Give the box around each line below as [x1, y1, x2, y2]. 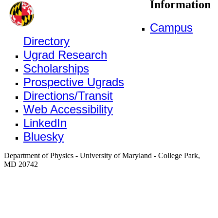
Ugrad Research [23, 48, 107, 61]
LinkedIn [23, 116, 67, 129]
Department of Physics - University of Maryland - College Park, [4, 151, 200, 160]
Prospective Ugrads [23, 75, 124, 89]
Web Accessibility [23, 102, 113, 116]
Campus [150, 20, 193, 34]
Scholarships [23, 61, 89, 75]
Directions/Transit [23, 89, 113, 102]
